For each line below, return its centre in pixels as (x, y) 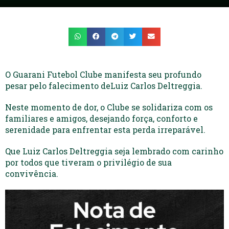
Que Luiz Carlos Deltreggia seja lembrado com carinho (114, 151)
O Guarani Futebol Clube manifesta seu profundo (103, 74)
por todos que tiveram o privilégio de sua (88, 162)
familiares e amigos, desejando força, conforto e (101, 118)
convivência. (32, 173)
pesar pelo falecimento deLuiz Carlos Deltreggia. (104, 85)
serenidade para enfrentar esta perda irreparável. (105, 129)
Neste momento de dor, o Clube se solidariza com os (109, 107)
